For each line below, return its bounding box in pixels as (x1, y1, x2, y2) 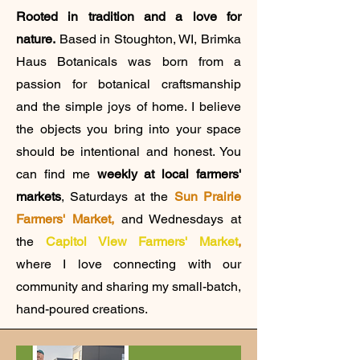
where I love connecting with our (16, 256, 241, 272)
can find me (16, 166, 97, 182)
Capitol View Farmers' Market (34, 233, 238, 249)
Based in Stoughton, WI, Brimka (55, 31, 241, 47)
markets (16, 188, 61, 204)
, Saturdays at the (61, 188, 174, 204)
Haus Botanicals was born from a (16, 53, 241, 69)
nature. (16, 31, 55, 47)
